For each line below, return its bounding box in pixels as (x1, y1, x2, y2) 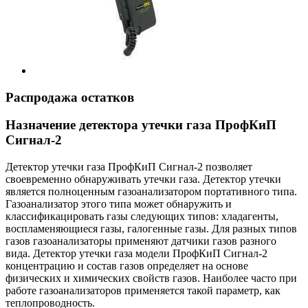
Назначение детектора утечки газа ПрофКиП (5, 118, 276, 133)
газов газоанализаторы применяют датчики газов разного (5, 234, 276, 247)
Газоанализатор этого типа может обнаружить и (5, 197, 232, 210)
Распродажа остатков (5, 89, 134, 104)
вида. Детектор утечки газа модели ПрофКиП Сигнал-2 (5, 247, 267, 259)
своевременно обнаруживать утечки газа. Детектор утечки (5, 173, 281, 185)
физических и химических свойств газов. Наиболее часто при (5, 272, 297, 284)
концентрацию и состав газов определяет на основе (5, 259, 248, 272)
